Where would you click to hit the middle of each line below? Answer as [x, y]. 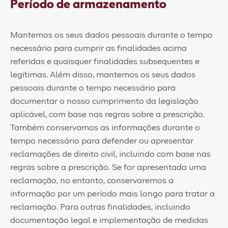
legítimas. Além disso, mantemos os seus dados [103, 75]
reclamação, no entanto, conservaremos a [92, 181]
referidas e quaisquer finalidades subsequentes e [105, 62]
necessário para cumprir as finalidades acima [98, 48]
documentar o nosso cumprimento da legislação [104, 101]
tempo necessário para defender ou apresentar [102, 141]
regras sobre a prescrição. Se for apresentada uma [108, 167]
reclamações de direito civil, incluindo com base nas [110, 154]
